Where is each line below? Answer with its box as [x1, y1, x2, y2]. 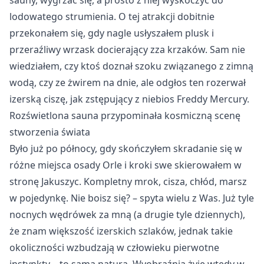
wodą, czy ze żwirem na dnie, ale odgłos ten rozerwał [9, 76, 246, 89]
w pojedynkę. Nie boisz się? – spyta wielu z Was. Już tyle [9, 192, 254, 204]
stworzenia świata [9, 126, 90, 138]
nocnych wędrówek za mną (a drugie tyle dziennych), [9, 208, 245, 221]
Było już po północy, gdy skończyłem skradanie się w [9, 142, 242, 155]
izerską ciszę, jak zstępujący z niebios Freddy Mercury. [9, 93, 249, 105]
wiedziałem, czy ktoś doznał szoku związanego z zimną [9, 60, 253, 72]
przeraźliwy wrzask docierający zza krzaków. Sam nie [9, 43, 245, 56]
